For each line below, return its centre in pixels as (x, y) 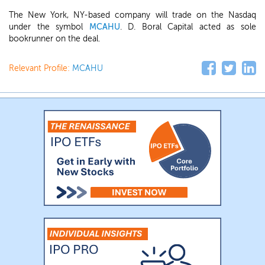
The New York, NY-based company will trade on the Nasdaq (132, 15)
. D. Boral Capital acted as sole (188, 27)
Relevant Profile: (41, 68)
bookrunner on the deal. (54, 39)
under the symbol (49, 27)
